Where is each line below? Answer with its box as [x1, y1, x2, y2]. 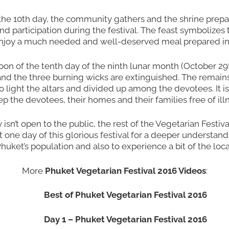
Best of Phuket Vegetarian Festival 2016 [43, 190, 207, 200]
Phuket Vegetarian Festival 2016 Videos [44, 165, 206, 176]
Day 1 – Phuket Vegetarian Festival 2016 [43, 214, 207, 224]
